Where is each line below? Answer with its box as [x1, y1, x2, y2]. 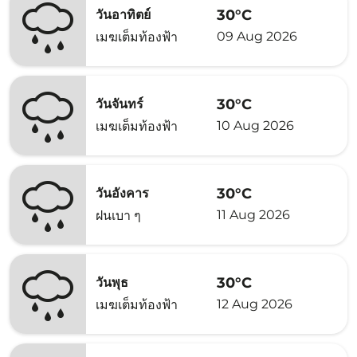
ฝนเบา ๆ [96, 208, 141, 223]
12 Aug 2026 [217, 296, 292, 312]
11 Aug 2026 [217, 206, 290, 222]
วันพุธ [96, 275, 128, 290]
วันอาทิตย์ [96, 7, 151, 22]
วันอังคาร [96, 186, 149, 201]
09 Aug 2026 [217, 28, 297, 44]
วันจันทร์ [96, 96, 143, 112]
